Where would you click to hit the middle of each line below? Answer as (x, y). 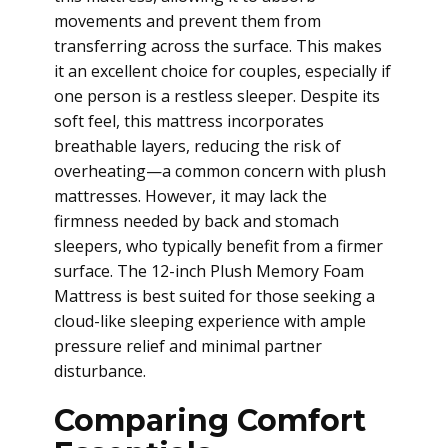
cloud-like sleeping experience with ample (210, 321)
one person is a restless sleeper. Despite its (217, 96)
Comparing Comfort (210, 420)
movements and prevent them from (187, 21)
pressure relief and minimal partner (188, 346)
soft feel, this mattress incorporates (189, 121)
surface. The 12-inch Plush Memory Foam (209, 271)
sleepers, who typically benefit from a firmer (218, 246)
